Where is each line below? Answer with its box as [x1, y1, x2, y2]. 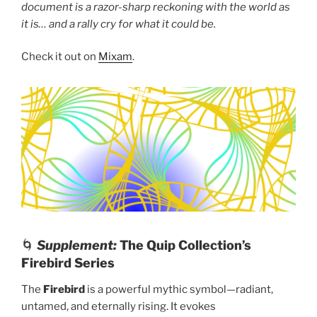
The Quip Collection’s [120, 237, 251, 253]
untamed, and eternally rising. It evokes [21, 300, 216, 313]
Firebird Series [21, 255, 115, 270]
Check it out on [21, 50, 98, 64]
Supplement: [37, 237, 117, 253]
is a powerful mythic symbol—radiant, [85, 283, 273, 296]
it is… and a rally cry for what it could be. [21, 17, 216, 30]
